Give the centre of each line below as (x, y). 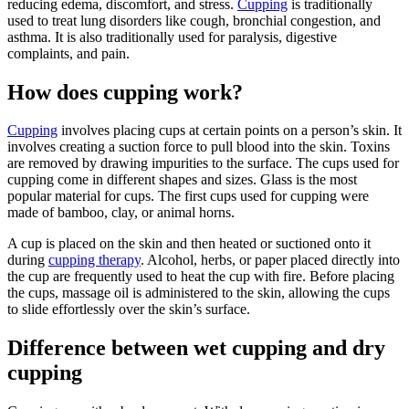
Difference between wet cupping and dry (196, 348)
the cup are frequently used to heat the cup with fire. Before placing (201, 277)
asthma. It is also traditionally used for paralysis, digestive (172, 37)
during (28, 260)
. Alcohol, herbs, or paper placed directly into (270, 260)
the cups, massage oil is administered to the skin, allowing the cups (199, 293)
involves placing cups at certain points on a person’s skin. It (230, 131)
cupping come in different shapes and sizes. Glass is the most (182, 180)
